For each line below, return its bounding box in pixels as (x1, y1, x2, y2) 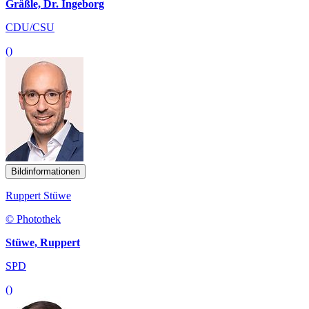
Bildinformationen (11, 166, 80, 177)
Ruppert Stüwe (6, 189, 71, 201)
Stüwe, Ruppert (6, 236, 80, 248)
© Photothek (6, 212, 61, 225)
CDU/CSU (6, 21, 54, 33)
